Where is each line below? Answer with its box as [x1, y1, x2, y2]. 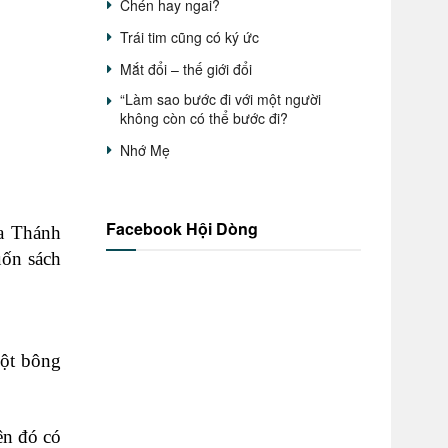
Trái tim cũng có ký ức [120, 27, 259, 47]
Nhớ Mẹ [120, 140, 170, 160]
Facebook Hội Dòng [106, 217, 258, 240]
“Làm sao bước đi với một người [120, 89, 321, 109]
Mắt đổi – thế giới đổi [120, 59, 252, 79]
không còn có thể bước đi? [120, 108, 288, 128]
